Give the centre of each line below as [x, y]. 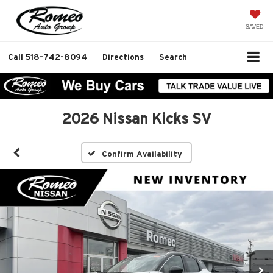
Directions [123, 57]
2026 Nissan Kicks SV [136, 118]
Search [173, 57]
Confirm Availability [142, 154]
